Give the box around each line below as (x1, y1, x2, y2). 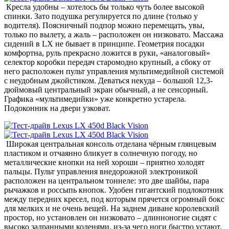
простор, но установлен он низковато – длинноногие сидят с (4, 213, 217, 222)
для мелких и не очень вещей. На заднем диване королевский (4, 203, 219, 213)
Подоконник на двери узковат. (4, 103, 110, 112)
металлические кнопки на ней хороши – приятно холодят (4, 157, 204, 167)
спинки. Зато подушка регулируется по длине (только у (4, 11, 198, 20)
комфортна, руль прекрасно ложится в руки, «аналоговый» (4, 48, 210, 57)
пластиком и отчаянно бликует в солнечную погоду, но (4, 148, 197, 157)
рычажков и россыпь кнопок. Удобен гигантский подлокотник (4, 185, 223, 194)
